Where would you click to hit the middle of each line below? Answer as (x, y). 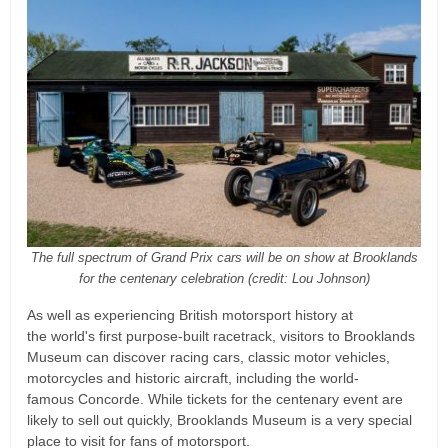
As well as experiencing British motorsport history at (190, 315)
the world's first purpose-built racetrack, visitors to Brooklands (221, 336)
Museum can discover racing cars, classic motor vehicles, (208, 357)
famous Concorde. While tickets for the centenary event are (215, 399)
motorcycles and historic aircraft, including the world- (193, 378)
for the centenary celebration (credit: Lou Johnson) (224, 279)
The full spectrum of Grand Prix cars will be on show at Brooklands (224, 258)
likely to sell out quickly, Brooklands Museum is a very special (219, 420)
